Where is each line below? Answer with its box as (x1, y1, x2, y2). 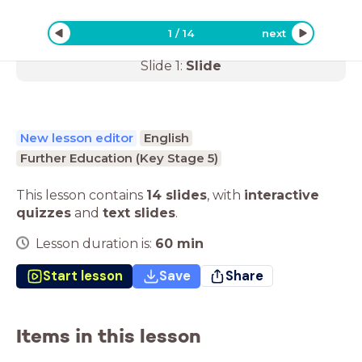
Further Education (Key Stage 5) (19, 149, 218, 166)
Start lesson (42, 267, 123, 284)
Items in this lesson (16, 323, 201, 348)
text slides (103, 204, 175, 221)
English (143, 129, 189, 145)
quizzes (16, 204, 71, 221)
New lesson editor (19, 129, 133, 145)
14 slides (146, 187, 207, 203)
